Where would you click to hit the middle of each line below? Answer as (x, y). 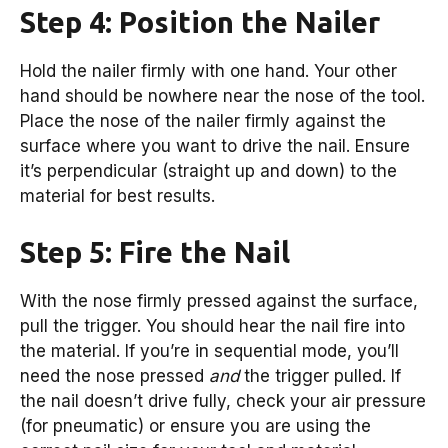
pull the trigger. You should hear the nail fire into (212, 325)
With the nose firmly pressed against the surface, (219, 300)
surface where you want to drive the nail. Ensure (215, 146)
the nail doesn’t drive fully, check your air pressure (223, 400)
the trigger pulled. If (320, 375)
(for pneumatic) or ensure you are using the (195, 425)
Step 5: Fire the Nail (155, 251)
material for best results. (117, 196)
